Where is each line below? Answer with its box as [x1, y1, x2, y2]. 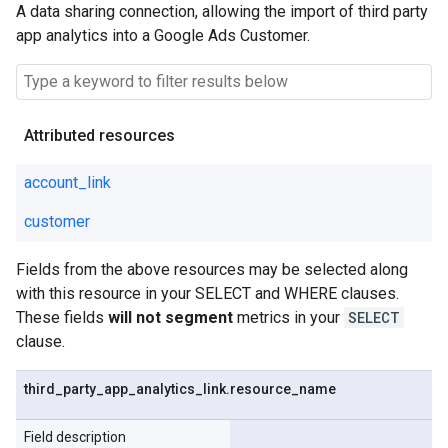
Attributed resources [24, 126, 175, 145]
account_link [24, 173, 111, 192]
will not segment [108, 308, 233, 327]
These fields [16, 308, 108, 327]
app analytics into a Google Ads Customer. [16, 26, 310, 45]
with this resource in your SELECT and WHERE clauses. [16, 284, 399, 303]
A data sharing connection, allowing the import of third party [16, 2, 428, 21]
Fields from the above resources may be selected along [16, 260, 408, 279]
